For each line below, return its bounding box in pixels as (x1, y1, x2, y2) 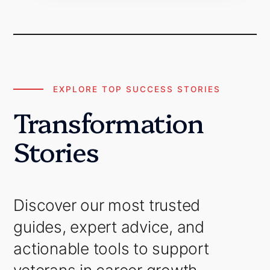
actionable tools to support (13, 239, 209, 259)
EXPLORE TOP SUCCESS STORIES (53, 84, 221, 95)
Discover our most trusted (13, 195, 201, 215)
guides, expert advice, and (13, 217, 204, 237)
